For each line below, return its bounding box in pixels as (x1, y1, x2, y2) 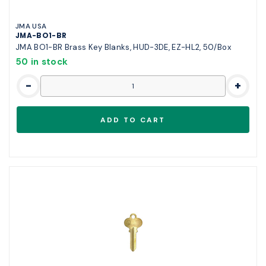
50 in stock (15, 56, 68, 68)
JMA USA (15, 21, 47, 31)
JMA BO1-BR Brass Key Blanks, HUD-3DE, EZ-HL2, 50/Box (15, 42, 231, 53)
